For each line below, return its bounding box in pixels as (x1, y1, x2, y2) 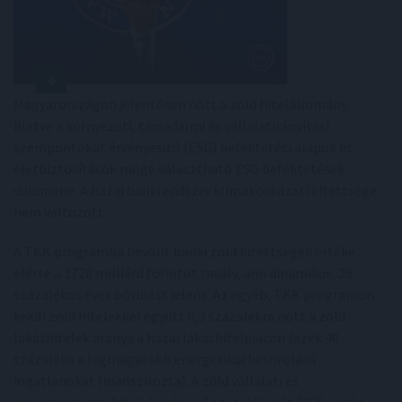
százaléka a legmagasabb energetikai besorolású (13, 349, 316, 368)
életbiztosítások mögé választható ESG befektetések (13, 159, 345, 178)
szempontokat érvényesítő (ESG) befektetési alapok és (13, 137, 353, 156)
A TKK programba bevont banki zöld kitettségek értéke (13, 241, 355, 260)
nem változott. (13, 202, 107, 221)
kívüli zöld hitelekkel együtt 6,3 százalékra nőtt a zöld (13, 306, 345, 325)
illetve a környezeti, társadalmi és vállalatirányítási (13, 116, 329, 135)
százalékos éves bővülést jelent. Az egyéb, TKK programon (13, 284, 374, 303)
